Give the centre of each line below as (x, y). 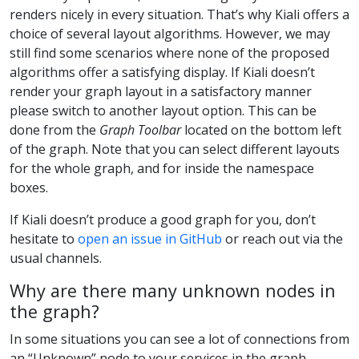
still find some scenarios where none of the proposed (169, 53)
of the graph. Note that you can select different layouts (175, 149)
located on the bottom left (261, 130)
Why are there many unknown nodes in (173, 291)
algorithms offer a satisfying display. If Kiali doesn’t (162, 73)
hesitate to (44, 239)
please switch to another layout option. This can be (163, 111)
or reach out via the (282, 239)
